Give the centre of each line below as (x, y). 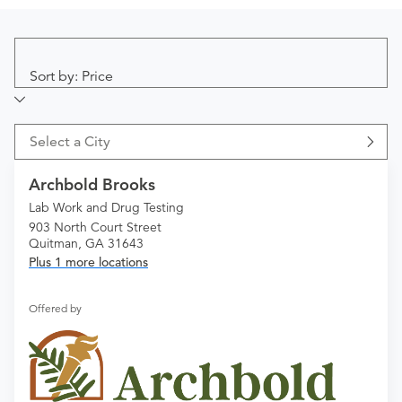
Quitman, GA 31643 (86, 244)
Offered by (55, 309)
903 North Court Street (95, 227)
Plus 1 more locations (88, 262)
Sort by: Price (71, 77)
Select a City (70, 142)
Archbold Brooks (92, 185)
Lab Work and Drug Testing (106, 208)
